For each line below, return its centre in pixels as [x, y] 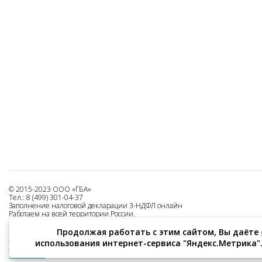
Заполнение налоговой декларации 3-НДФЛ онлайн [96, 206]
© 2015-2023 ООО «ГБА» [50, 189]
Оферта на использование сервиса [67, 238]
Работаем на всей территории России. [72, 214]
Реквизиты [27, 255]
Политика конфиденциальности [62, 247]
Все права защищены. [45, 222]
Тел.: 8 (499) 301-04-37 [46, 197]
